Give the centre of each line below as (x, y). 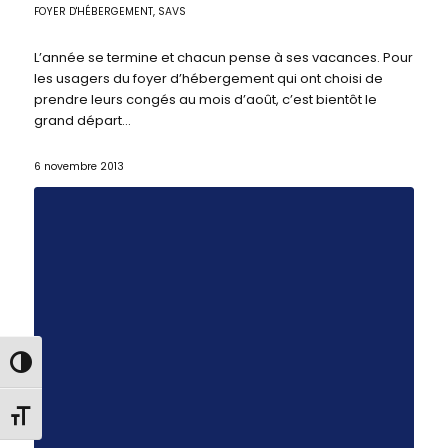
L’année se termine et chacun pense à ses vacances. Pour (223, 57)
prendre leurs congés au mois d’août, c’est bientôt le (205, 99)
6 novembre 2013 (78, 166)
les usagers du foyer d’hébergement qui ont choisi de (208, 78)
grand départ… (82, 120)
